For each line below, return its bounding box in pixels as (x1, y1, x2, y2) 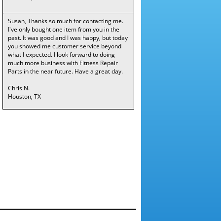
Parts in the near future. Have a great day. (8, 67, 123, 75)
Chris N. (8, 84, 30, 92)
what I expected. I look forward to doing (8, 50, 115, 59)
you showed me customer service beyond (8, 42, 121, 50)
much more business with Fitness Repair (8, 59, 118, 67)
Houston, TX (8, 92, 41, 101)
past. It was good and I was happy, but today (8, 34, 128, 42)
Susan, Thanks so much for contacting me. (8, 17, 123, 25)
